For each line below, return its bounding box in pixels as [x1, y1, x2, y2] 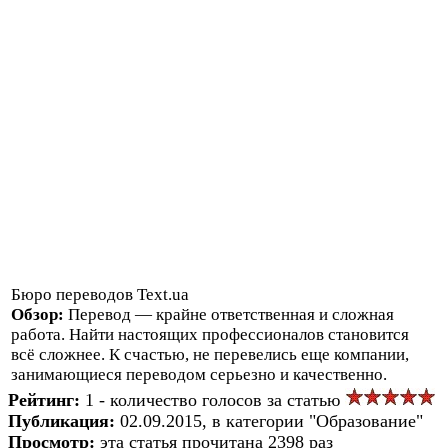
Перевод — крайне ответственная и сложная [68, 304, 394, 324]
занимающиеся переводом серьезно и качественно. [11, 364, 387, 384]
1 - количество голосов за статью [85, 389, 345, 410]
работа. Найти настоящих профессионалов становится [11, 324, 409, 344]
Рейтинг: [8, 389, 85, 410]
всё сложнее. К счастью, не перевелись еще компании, [11, 344, 409, 364]
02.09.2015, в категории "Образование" [120, 410, 423, 431]
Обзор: [11, 304, 68, 324]
